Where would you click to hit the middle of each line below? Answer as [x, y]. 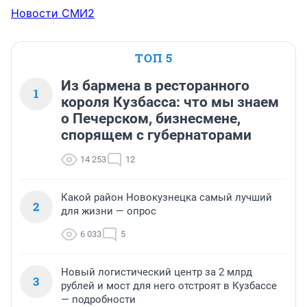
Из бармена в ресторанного [155, 85]
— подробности [98, 299]
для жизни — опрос [109, 211]
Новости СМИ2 [53, 13]
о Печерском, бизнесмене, [151, 118]
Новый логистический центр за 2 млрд [157, 272]
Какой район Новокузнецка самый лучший [167, 197]
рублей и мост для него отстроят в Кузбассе [169, 285]
